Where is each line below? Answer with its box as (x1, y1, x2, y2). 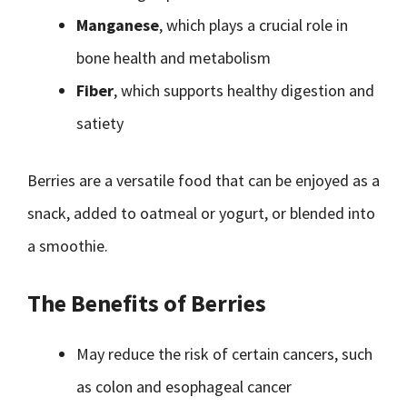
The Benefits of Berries (27, 288, 266, 318)
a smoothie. (27, 235, 108, 256)
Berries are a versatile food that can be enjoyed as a (27, 170, 380, 191)
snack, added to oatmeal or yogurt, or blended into (27, 203, 375, 223)
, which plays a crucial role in (159, 15, 348, 35)
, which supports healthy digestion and (114, 80, 374, 101)
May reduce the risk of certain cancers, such (76, 343, 372, 364)
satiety (76, 113, 124, 134)
